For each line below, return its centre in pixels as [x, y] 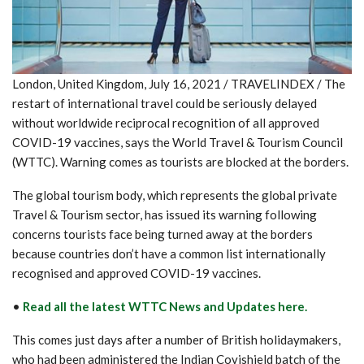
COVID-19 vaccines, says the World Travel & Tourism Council [178, 142]
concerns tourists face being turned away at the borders [162, 234]
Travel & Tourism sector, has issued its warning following [165, 214]
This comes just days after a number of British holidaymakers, [176, 339]
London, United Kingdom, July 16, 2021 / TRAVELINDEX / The [179, 83]
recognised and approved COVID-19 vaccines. [136, 273]
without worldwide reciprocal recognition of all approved [166, 122]
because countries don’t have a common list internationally [169, 253]
